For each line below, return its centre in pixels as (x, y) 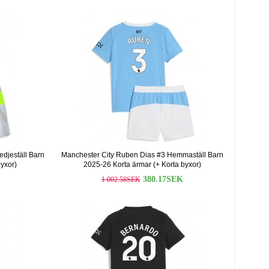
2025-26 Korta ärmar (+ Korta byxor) (142, 165)
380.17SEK (163, 179)
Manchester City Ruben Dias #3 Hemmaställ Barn (142, 155)
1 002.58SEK (121, 180)
